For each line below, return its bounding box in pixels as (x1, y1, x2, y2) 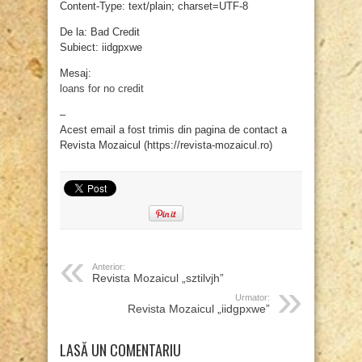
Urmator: (235, 293, 270, 303)
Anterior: (92, 262, 125, 272)
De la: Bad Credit (60, 26, 140, 39)
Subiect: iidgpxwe (60, 41, 142, 54)
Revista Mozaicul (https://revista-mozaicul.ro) (60, 139, 272, 152)
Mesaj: (60, 67, 91, 80)
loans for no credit (60, 82, 144, 95)
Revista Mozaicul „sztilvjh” (92, 271, 224, 285)
